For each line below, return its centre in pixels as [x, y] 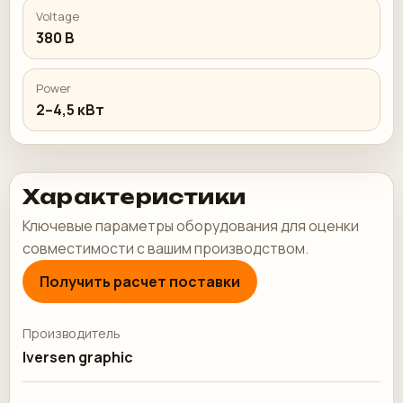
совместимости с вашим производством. [166, 248]
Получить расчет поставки [140, 282]
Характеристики [134, 197]
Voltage [58, 16]
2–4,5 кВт [70, 110]
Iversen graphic [78, 357]
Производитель [72, 333]
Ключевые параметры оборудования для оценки [191, 226]
